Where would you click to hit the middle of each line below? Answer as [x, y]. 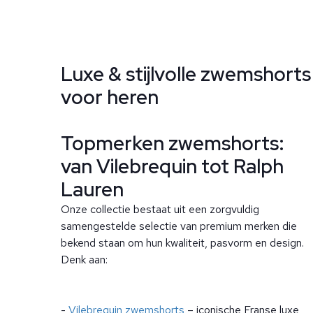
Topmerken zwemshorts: [173, 143]
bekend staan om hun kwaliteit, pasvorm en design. [182, 243]
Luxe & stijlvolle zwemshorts [186, 74]
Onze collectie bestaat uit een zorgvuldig [160, 209]
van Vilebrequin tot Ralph [172, 166]
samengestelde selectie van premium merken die [179, 226]
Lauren [92, 189]
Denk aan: [84, 260]
